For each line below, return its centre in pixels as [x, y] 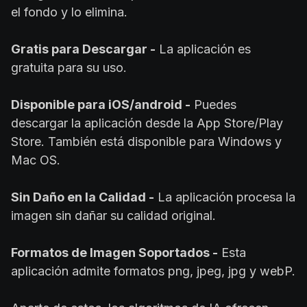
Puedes [213, 105]
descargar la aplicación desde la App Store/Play [147, 123]
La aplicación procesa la [225, 197]
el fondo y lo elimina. [69, 12]
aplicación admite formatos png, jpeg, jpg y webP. [153, 271]
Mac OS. [36, 160]
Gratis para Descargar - [83, 49]
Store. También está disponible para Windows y [146, 142]
